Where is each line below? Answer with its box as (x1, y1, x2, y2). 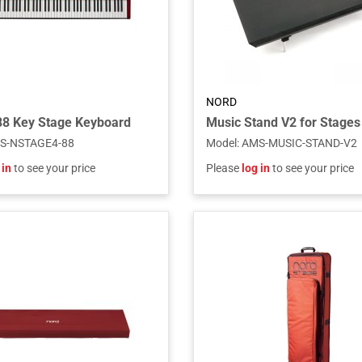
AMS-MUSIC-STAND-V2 (242, 137, 357, 149)
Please (206, 162, 242, 175)
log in (242, 162, 270, 175)
